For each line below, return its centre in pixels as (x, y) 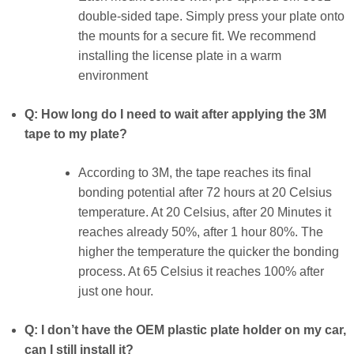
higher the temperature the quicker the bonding (209, 251)
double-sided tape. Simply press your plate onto (212, 16)
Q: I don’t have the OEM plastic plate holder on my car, (185, 330)
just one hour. (116, 291)
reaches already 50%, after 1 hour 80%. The (201, 232)
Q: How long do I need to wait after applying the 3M (175, 114)
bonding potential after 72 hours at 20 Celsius (205, 192)
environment (113, 75)
